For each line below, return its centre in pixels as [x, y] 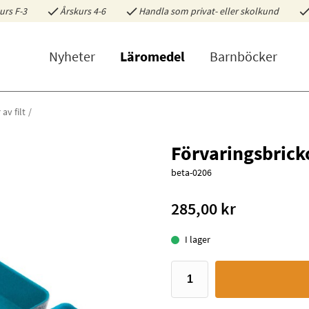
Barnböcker [244, 56]
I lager [198, 239]
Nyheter [72, 56]
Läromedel [153, 56]
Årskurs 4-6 [82, 11]
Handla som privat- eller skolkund [208, 11]
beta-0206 [191, 172]
